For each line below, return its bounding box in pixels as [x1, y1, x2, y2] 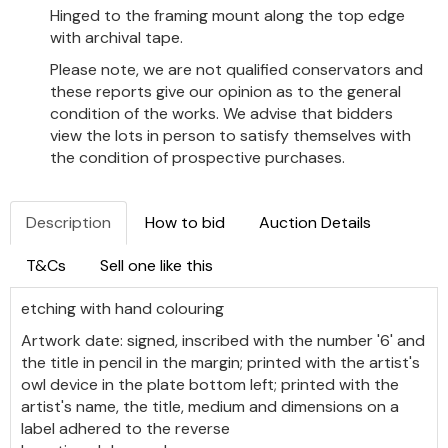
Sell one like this [100, 254, 213, 276]
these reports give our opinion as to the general [50, 80, 401, 102]
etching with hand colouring [21, 297, 224, 319]
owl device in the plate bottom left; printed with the [21, 373, 399, 395]
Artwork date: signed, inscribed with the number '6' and [21, 329, 425, 351]
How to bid [145, 211, 225, 233]
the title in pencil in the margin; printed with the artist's [21, 351, 420, 373]
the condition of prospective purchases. [50, 146, 345, 168]
